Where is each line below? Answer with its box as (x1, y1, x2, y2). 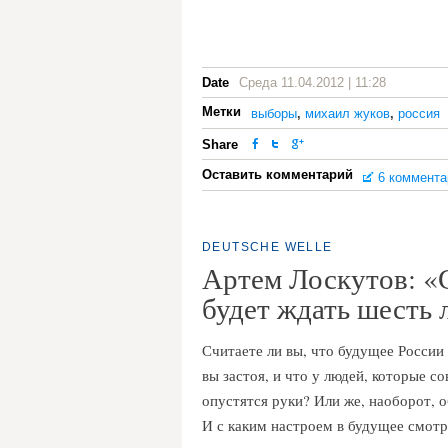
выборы (251, 106, 297, 121)
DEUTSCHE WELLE (202, 240, 333, 254)
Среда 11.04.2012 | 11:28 (239, 75, 386, 90)
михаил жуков (305, 106, 390, 121)
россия (398, 106, 440, 121)
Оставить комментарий (202, 167, 353, 182)
